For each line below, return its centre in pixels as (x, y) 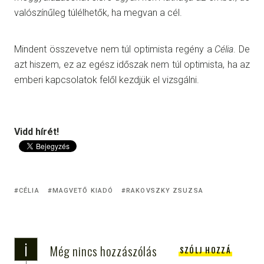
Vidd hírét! (37, 131)
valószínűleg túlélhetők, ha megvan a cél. (98, 12)
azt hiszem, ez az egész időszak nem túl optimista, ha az (132, 64)
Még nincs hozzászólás (103, 250)
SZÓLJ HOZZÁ (205, 250)
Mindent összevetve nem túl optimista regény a (115, 49)
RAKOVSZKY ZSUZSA (165, 190)
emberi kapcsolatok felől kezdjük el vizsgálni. (107, 80)
